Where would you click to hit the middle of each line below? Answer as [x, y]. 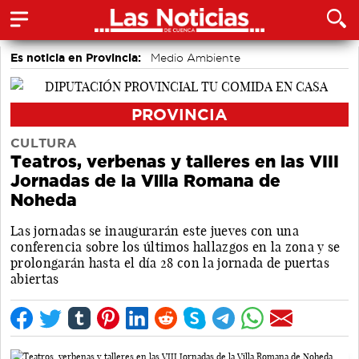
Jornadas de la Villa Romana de [145, 180]
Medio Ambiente [196, 58]
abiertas [35, 278]
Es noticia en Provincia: [76, 58]
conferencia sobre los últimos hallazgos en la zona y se [175, 246]
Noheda [44, 200]
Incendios [171, 77]
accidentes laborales [73, 77]
